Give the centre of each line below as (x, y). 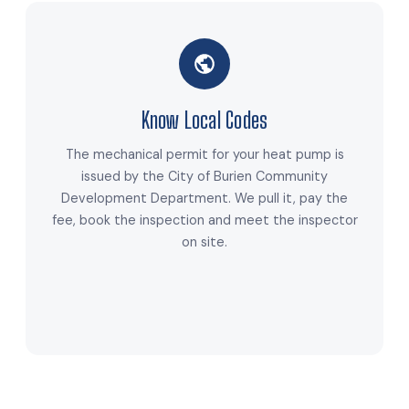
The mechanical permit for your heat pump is (204, 155)
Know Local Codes (204, 121)
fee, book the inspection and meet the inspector (204, 220)
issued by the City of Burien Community (204, 177)
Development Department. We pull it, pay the (204, 199)
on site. (204, 242)
